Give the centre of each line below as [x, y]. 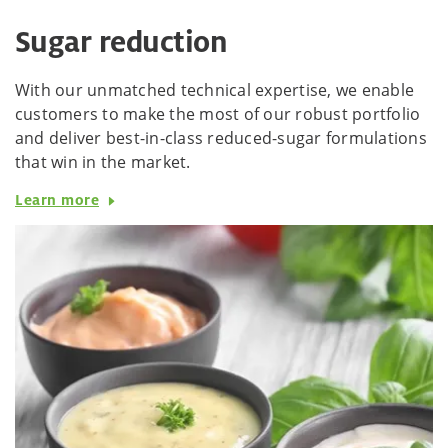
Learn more [57, 199]
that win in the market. [103, 162]
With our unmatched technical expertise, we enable [215, 90]
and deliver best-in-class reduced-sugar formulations [221, 138]
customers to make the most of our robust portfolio [218, 114]
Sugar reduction [121, 42]
